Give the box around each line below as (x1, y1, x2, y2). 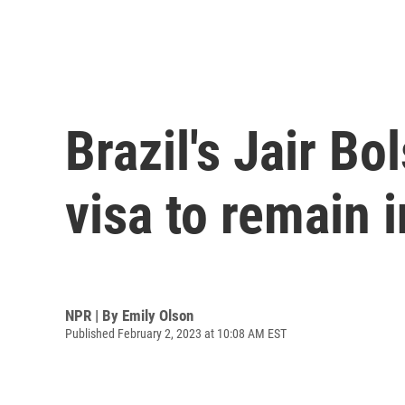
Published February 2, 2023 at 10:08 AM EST (65, 325, 287, 341)
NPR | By (65, 306, 122, 325)
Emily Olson (122, 306, 193, 325)
